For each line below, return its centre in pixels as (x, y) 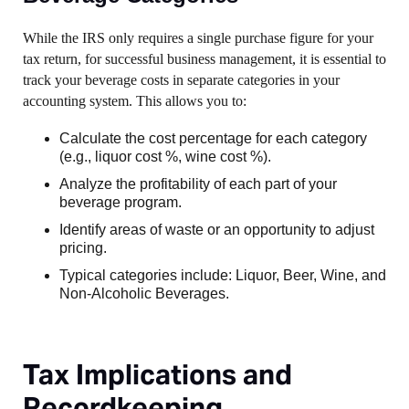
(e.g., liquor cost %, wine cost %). (165, 157)
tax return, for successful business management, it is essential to (204, 59)
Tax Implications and (157, 374)
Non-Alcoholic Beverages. (144, 294)
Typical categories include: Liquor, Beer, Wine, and (223, 275)
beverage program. (121, 202)
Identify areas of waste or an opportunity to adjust (217, 230)
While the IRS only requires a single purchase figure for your (198, 38)
